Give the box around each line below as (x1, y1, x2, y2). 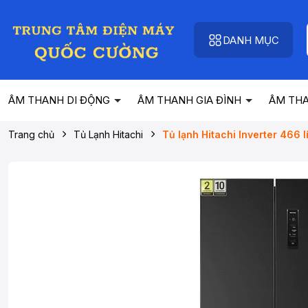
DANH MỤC (223, 33, 279, 47)
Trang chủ (8, 129, 54, 140)
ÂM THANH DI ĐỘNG (8, 93, 113, 107)
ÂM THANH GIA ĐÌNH (137, 93, 244, 107)
